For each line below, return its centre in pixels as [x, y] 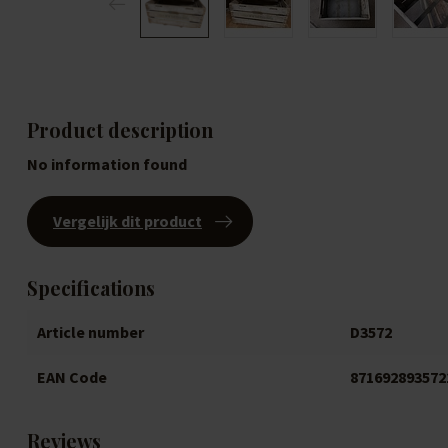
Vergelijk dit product [127, 221]
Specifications [91, 288]
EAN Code [72, 377]
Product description [120, 130]
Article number [90, 332]
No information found [107, 164]
